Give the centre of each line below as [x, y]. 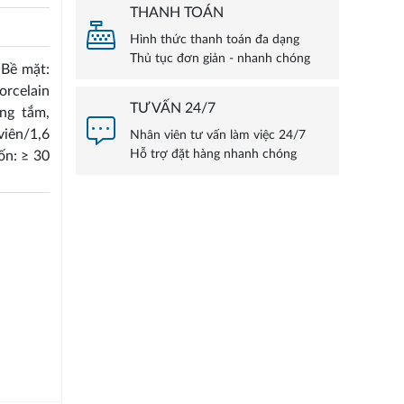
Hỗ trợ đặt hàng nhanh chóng [213, 155]
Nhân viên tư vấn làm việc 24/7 [217, 136]
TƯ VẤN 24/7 [172, 109]
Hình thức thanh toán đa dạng [214, 40]
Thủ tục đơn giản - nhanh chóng [220, 59]
